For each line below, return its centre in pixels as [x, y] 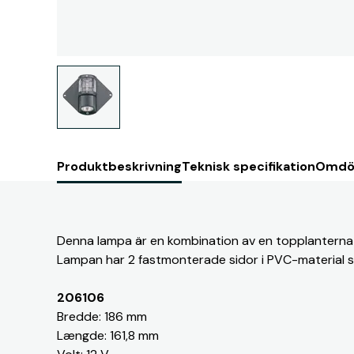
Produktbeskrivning [119, 166]
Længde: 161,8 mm [108, 335]
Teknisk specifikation [249, 166]
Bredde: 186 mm [102, 316]
